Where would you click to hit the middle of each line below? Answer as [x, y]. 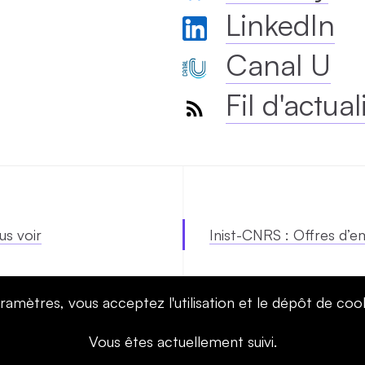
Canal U [278, 64]
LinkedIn [280, 24]
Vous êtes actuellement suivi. [182, 341]
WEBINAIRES [82, 330]
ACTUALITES [255, 330]
